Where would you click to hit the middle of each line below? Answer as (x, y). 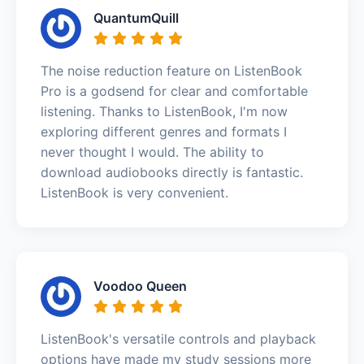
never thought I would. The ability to (152, 152)
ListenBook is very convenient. (134, 192)
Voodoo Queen (140, 286)
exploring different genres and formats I (164, 131)
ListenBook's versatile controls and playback (178, 338)
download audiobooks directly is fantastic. (172, 172)
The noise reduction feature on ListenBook (171, 70)
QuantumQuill (136, 17)
